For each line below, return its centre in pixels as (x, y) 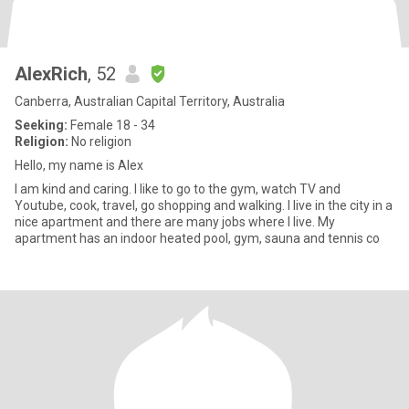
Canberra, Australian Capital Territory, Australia (150, 101)
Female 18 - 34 (111, 125)
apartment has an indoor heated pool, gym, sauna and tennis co (197, 238)
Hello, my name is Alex (79, 165)
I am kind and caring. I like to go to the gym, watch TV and (74, 189)
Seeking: (41, 125)
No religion (100, 142)
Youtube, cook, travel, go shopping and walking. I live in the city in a (204, 205)
